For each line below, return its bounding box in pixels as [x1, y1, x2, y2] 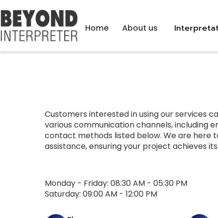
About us [122, 22, 158, 34]
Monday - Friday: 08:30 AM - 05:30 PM [45, 178, 187, 189]
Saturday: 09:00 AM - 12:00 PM [45, 188, 157, 200]
